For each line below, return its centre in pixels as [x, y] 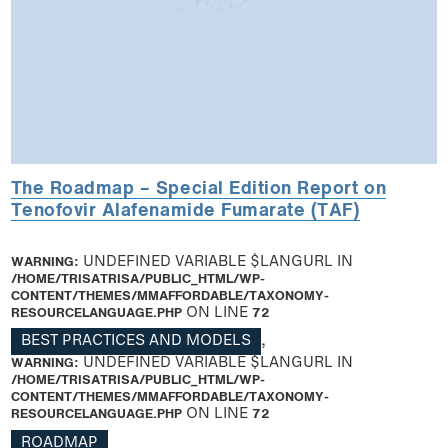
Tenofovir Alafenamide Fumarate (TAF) [185, 211]
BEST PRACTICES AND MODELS [135, 342]
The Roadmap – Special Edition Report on [198, 189]
